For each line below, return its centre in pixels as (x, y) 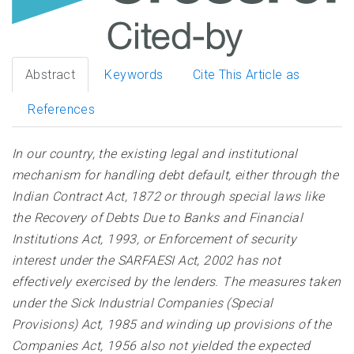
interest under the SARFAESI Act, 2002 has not (146, 261)
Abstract (51, 75)
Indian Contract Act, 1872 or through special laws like (168, 197)
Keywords (134, 75)
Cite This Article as (246, 75)
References (62, 110)
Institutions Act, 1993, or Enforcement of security (154, 239)
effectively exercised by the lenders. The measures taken (177, 282)
